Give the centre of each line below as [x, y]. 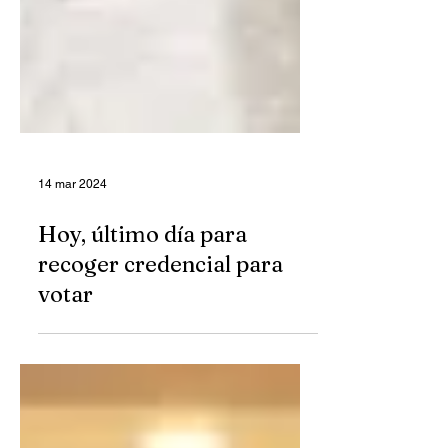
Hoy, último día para [142, 274]
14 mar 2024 [72, 224]
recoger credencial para [160, 304]
